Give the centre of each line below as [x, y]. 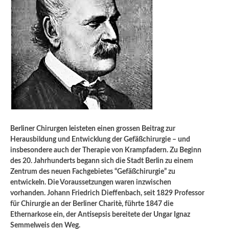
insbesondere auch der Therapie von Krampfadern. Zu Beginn [106, 150]
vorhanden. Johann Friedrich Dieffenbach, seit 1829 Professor [107, 193]
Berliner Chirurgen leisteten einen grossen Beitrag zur [93, 129]
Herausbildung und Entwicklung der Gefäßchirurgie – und [100, 139]
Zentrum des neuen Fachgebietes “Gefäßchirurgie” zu [93, 171]
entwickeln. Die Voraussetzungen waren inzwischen [91, 182]
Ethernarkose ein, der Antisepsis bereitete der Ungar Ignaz [100, 214]
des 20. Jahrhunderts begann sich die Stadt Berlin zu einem [102, 161]
